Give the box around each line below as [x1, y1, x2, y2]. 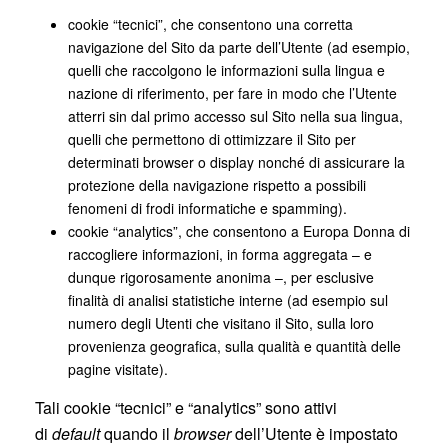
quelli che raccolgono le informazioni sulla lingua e [67, 60, 385, 80]
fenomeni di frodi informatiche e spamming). [67, 198, 347, 218]
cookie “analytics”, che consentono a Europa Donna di [67, 221, 410, 241]
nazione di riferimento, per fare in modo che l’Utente [67, 83, 397, 103]
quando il [100, 422, 174, 445]
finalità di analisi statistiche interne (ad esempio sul [67, 290, 388, 310]
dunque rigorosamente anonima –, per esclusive [67, 267, 374, 287]
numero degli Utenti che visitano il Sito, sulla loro [67, 313, 374, 333]
